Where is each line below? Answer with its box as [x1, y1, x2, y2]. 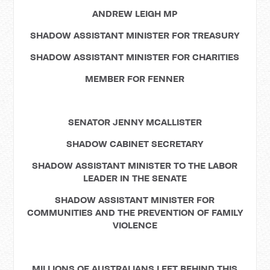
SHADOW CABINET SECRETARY [66, 138, 204, 149]
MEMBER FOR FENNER [85, 73, 185, 84]
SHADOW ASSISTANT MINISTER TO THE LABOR [32, 160, 238, 171]
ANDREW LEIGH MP [92, 8, 178, 19]
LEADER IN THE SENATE [83, 172, 187, 184]
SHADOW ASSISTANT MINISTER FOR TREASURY [30, 30, 240, 41]
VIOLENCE [112, 219, 157, 231]
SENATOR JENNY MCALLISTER [67, 116, 202, 128]
